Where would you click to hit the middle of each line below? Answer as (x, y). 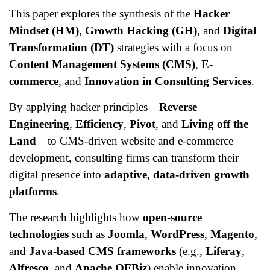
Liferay (224, 251)
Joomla (126, 234)
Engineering (39, 124)
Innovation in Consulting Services (168, 81)
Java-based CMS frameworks (102, 251)
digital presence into (57, 174)
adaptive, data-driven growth (177, 174)
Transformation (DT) (61, 47)
